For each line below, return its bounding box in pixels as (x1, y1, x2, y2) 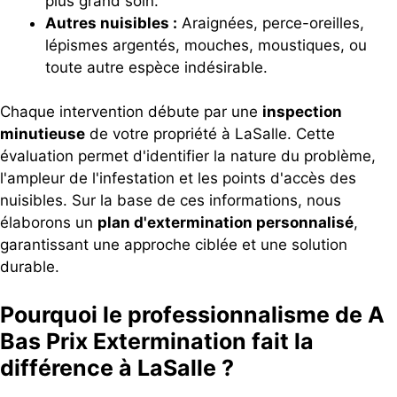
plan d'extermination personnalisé (97, 214, 354, 232)
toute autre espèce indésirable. (45, 58, 268, 76)
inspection (262, 103, 342, 121)
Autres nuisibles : (45, 13, 177, 32)
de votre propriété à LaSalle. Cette (85, 125, 335, 144)
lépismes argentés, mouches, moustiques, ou (45, 35, 367, 54)
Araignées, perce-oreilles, (177, 13, 364, 32)
